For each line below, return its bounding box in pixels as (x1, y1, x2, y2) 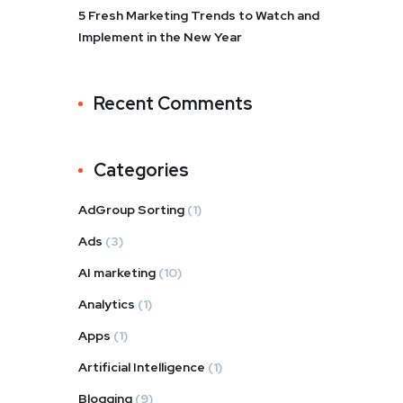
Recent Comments (94, 91, 253, 115)
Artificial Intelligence (78, 358, 205, 375)
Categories (94, 157, 189, 182)
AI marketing (78, 264, 156, 281)
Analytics (78, 295, 135, 312)
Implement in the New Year (78, 28, 242, 45)
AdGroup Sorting (78, 201, 184, 218)
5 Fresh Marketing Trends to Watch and (78, 6, 319, 23)
